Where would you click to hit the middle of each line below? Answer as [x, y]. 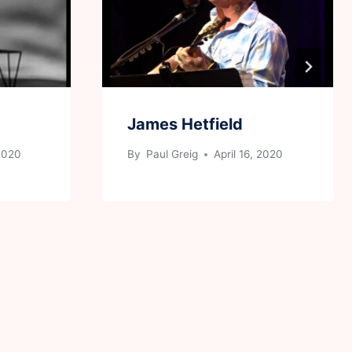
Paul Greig [171, 154]
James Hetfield [185, 124]
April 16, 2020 [249, 154]
